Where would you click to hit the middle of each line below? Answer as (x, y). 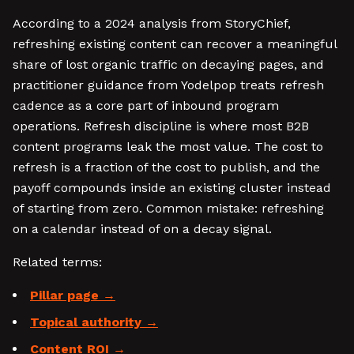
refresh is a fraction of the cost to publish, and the (166, 167)
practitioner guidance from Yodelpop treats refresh (168, 85)
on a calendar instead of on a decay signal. (142, 229)
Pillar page (64, 295)
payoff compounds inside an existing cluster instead (172, 188)
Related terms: (57, 262)
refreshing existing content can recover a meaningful (175, 44)
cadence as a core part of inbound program (146, 105)
